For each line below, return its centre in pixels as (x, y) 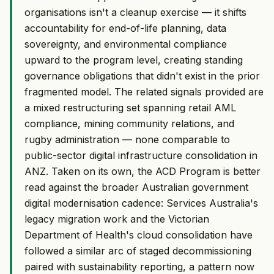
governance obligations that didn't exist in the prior (142, 76)
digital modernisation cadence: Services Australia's (141, 203)
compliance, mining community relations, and (129, 123)
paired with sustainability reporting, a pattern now (139, 266)
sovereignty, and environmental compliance (126, 44)
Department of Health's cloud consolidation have (139, 235)
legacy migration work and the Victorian (117, 219)
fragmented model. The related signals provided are (144, 91)
